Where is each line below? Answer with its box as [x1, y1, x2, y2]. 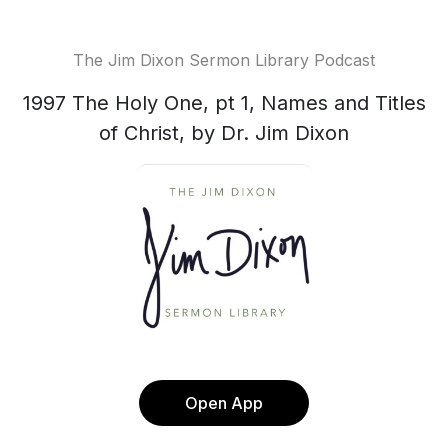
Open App [185, 393, 263, 413]
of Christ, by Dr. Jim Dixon [99, 121, 349, 145]
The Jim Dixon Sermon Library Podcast [73, 50, 375, 70]
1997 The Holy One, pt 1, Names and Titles [22, 91, 426, 115]
